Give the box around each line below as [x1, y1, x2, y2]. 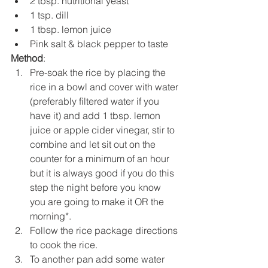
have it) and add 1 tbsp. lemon [30, 109, 163, 121]
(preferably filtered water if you [30, 95, 162, 107]
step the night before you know [30, 181, 163, 193]
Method [11, 51, 43, 64]
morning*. [30, 209, 74, 222]
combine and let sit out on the [30, 138, 158, 150]
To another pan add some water [30, 252, 167, 265]
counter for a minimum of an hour [30, 152, 172, 165]
